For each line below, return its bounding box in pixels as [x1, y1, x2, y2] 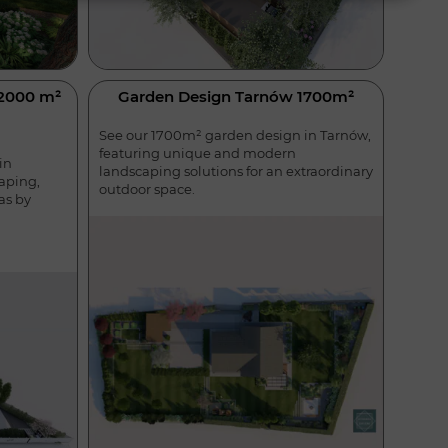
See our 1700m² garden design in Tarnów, [98, 126, 371, 143]
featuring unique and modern [98, 144, 296, 161]
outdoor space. [98, 180, 195, 197]
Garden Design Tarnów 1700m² [117, 87, 354, 107]
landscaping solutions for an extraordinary [98, 162, 373, 179]
